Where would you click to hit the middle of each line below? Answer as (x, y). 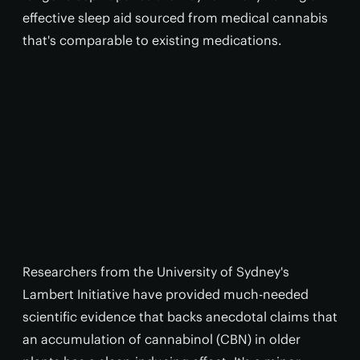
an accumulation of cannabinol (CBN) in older (162, 339)
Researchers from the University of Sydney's (156, 272)
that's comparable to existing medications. (152, 40)
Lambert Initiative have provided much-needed (166, 294)
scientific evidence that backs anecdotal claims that (180, 317)
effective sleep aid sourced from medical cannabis (175, 18)
